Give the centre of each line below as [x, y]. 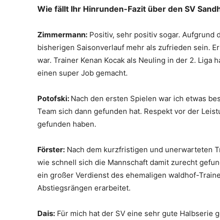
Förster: [51, 149]
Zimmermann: [62, 34]
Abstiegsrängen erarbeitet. [84, 188]
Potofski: [54, 98]
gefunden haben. [67, 124]
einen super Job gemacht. [82, 73]
